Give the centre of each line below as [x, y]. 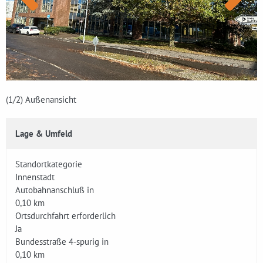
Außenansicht [51, 100]
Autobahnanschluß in [55, 190]
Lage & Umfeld [44, 134]
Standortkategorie [49, 164]
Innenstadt [35, 177]
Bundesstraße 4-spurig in [62, 242]
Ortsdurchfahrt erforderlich [65, 216]
